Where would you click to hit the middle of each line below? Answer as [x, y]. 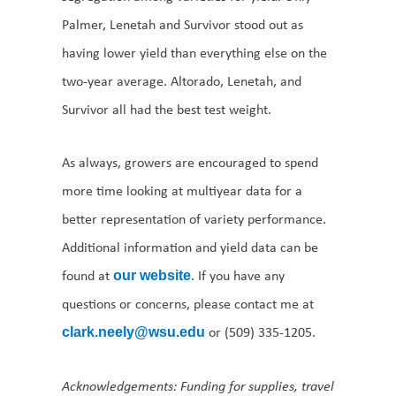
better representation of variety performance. [194, 219]
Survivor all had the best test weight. [167, 110]
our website [152, 276]
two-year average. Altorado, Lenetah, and [182, 81]
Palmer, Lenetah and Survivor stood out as [183, 25]
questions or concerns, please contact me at [188, 304]
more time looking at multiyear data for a [182, 191]
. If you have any [238, 276]
